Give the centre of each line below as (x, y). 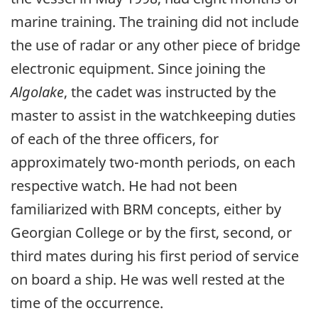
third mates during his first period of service (155, 256)
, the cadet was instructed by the (170, 92)
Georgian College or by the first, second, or (151, 232)
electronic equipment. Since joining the (138, 68)
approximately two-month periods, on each (153, 162)
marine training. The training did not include (155, 21)
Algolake (37, 92)
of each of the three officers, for (115, 138)
